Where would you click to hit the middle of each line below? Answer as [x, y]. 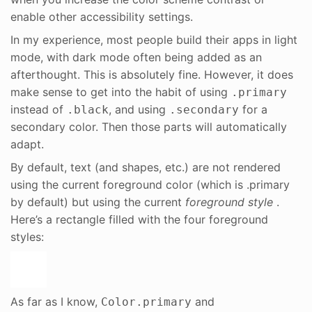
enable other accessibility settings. [102, 16]
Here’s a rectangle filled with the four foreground [139, 219]
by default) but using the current [98, 202]
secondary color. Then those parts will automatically [149, 126]
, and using [139, 109]
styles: [27, 236]
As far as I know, [56, 301]
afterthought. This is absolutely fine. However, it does [152, 74]
